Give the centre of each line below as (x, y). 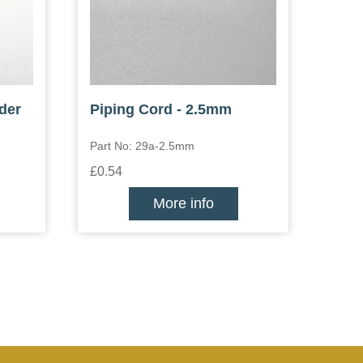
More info (183, 203)
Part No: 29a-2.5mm (142, 146)
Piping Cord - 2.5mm (161, 109)
